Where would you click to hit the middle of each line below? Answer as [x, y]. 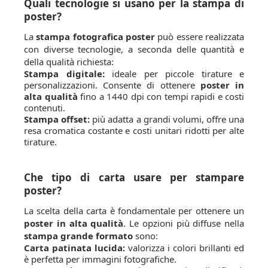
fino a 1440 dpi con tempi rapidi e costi [161, 96]
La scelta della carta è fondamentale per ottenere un [134, 210]
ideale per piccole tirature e [174, 73]
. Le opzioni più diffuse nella [184, 223]
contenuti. [45, 107]
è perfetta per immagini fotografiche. [100, 259]
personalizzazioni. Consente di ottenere [112, 85]
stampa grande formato [78, 235]
